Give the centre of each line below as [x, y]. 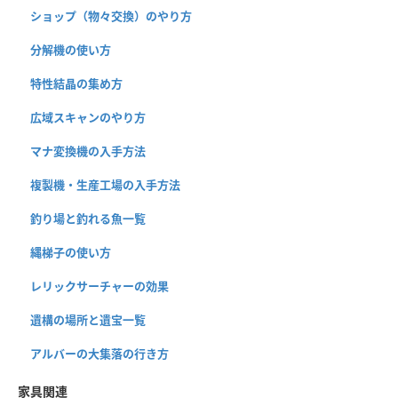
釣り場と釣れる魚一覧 [88, 219]
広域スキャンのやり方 [88, 118]
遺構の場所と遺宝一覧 [88, 320]
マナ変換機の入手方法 [88, 151]
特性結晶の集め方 [76, 84]
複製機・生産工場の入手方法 [105, 185]
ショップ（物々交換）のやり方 [111, 16]
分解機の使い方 [71, 50]
